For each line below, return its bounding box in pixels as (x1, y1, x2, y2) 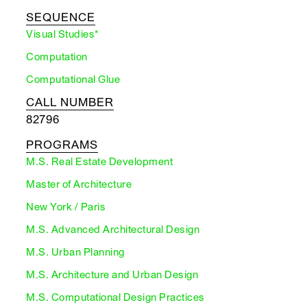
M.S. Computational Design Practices (26, 291, 205, 304)
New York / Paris (26, 201, 106, 213)
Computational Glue (26, 73, 120, 86)
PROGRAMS (26, 138, 98, 152)
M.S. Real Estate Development (26, 156, 173, 168)
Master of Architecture (26, 178, 132, 191)
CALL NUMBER (26, 95, 114, 110)
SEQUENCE (26, 10, 95, 25)
